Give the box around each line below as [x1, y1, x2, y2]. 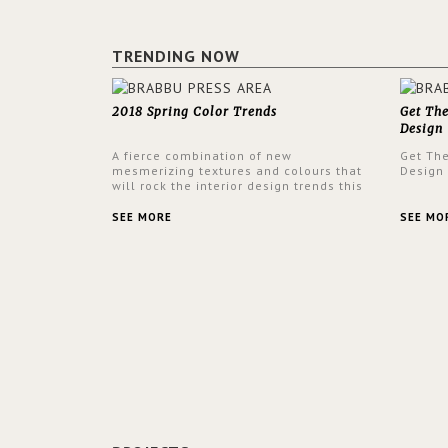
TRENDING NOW [112, 45, 240, 66]
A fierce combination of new [112, 147, 292, 163]
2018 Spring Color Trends [112, 103, 277, 119]
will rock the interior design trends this [112, 177, 363, 193]
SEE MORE [112, 209, 172, 224]
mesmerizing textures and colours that [112, 162, 362, 178]
